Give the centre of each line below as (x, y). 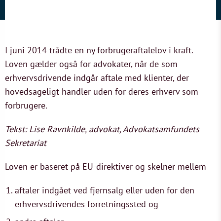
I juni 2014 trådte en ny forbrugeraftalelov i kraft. (99, 50)
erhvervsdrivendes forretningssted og (87, 204)
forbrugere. (26, 105)
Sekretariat (26, 143)
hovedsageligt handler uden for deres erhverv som (102, 92)
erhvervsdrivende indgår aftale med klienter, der (97, 78)
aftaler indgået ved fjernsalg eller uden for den (105, 190)
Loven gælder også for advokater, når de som (91, 64)
